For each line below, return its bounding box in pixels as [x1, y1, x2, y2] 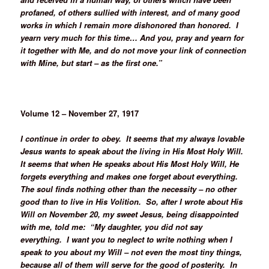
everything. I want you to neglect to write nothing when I [20, 233, 233, 245]
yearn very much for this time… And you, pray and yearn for [20, 31, 244, 43]
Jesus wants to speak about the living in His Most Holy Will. [20, 145, 246, 157]
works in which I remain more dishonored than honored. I [20, 19, 239, 31]
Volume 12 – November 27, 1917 [20, 107, 139, 119]
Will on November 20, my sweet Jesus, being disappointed [20, 208, 239, 220]
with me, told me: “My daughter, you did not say [20, 220, 203, 232]
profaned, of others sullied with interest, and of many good [20, 6, 240, 18]
